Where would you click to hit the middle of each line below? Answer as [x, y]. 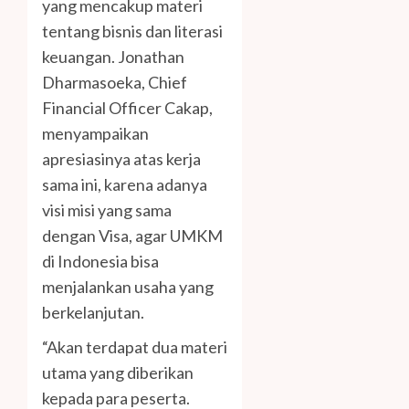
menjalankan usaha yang [128, 286]
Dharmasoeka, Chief [115, 82]
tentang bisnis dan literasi [132, 31]
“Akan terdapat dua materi [135, 346]
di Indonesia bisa [100, 261]
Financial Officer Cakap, [127, 107]
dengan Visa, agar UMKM [132, 235]
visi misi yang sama [107, 210]
